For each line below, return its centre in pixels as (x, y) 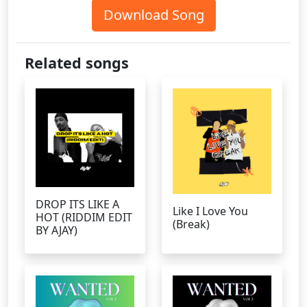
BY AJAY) (57, 230)
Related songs (77, 63)
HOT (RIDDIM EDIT (84, 217)
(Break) (191, 224)
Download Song (153, 15)
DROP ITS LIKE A (77, 204)
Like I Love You (210, 211)
